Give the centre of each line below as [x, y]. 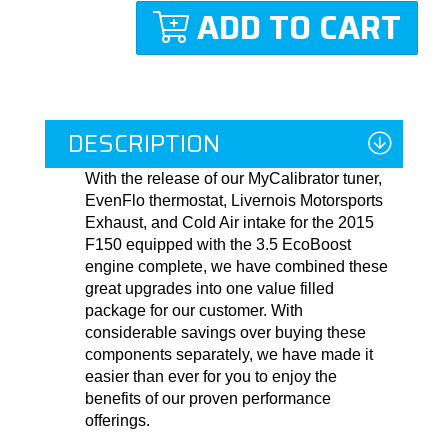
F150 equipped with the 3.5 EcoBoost [218, 245]
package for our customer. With [194, 311]
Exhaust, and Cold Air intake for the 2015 [229, 223]
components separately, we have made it [229, 355]
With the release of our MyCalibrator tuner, [233, 179]
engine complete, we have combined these [236, 267]
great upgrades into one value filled [209, 289]
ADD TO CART [299, 28]
